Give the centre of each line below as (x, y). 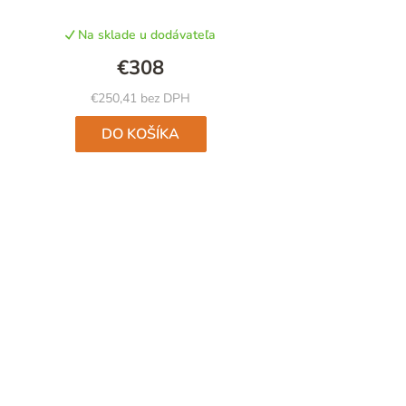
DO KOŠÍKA (141, 135)
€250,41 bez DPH (141, 99)
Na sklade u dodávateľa (145, 35)
